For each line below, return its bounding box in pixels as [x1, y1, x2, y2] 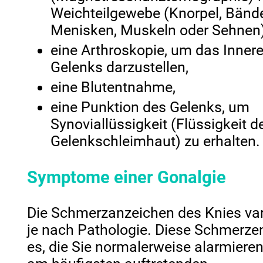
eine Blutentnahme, [50, 79, 176, 96]
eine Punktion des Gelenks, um [50, 99, 250, 116]
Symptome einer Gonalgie [27, 167, 227, 187]
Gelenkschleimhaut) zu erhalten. [50, 133, 261, 150]
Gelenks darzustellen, [50, 59, 189, 76]
